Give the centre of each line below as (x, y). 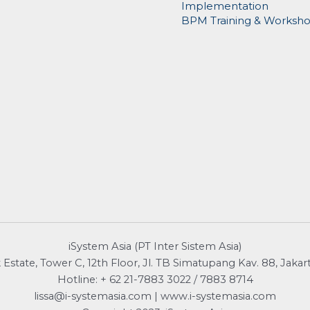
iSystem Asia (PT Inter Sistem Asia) (155, 247)
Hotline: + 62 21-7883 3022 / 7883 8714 (155, 280)
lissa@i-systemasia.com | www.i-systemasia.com (155, 297)
